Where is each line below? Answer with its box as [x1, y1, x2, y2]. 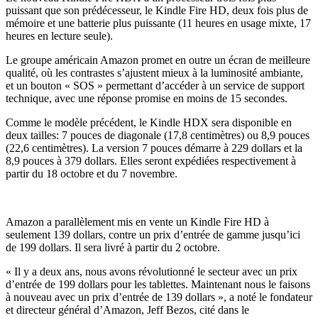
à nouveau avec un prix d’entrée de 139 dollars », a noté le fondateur [6, 290, 312, 303]
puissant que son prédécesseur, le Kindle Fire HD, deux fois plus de [6, 4, 308, 16]
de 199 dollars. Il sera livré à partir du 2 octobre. [6, 241, 220, 253]
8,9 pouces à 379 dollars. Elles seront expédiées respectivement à [6, 154, 296, 167]
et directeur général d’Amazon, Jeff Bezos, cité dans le [6, 303, 249, 316]
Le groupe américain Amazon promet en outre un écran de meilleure [6, 53, 310, 66]
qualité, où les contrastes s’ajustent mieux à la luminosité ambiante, [6, 66, 303, 79]
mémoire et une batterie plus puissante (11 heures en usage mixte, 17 [6, 16, 311, 29]
